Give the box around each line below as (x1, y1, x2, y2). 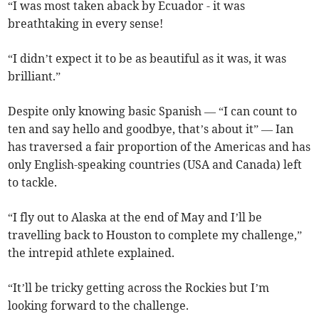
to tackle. (8, 175, 58, 190)
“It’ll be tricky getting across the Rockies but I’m (8, 281, 270, 296)
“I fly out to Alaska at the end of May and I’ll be (8, 210, 263, 225)
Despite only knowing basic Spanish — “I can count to (8, 104, 298, 119)
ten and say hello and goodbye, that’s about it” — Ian (8, 122, 294, 137)
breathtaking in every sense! (8, 16, 164, 31)
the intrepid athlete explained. (8, 246, 175, 261)
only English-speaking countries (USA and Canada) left (8, 157, 303, 172)
